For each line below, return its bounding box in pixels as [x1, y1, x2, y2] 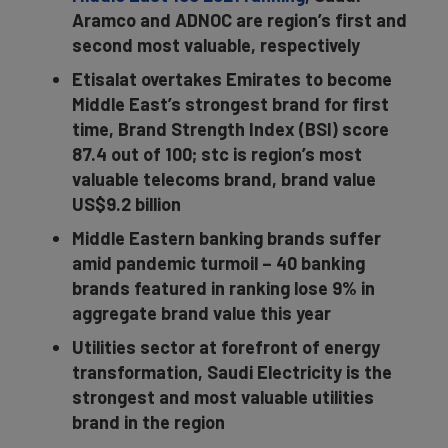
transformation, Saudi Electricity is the [72, 361, 392, 383]
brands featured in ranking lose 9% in [72, 277, 375, 299]
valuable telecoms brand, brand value [72, 168, 376, 190]
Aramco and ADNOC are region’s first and [72, 9, 407, 31]
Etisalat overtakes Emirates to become [72, 68, 392, 90]
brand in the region [72, 411, 225, 433]
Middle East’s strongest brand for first [72, 93, 389, 115]
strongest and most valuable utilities [72, 386, 374, 408]
